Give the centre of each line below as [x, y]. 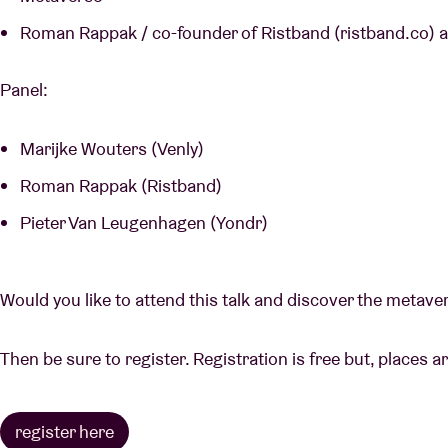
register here [64, 432]
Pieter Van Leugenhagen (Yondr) [152, 223]
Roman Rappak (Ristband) [127, 186]
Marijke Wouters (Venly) [118, 149]
